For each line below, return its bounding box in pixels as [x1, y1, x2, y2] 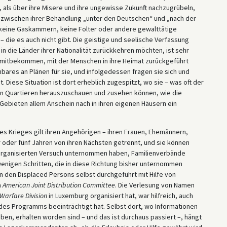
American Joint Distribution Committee [2, 180, 115, 190]
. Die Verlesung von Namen [115, 180, 195, 190]
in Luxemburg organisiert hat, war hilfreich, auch [47, 191, 193, 200]
